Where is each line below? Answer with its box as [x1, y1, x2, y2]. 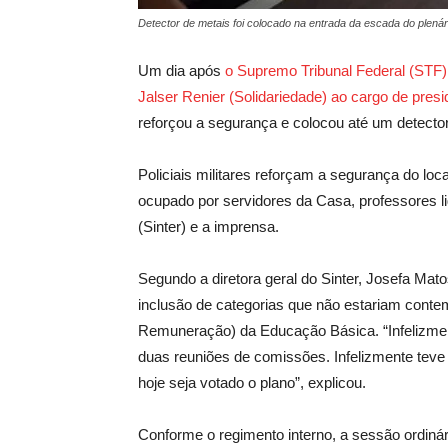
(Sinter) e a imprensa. [138, 218, 279, 235]
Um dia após [138, 62, 225, 79]
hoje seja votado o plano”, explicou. [138, 374, 366, 391]
